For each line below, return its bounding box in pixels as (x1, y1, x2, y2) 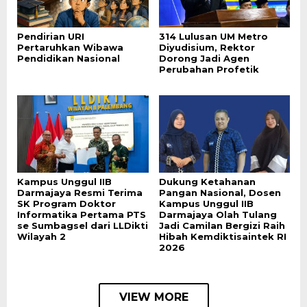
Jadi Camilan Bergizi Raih (158, 220, 285, 232)
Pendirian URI (17, 30, 84, 42)
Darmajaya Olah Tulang (158, 209, 277, 221)
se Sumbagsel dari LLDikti (17, 220, 148, 232)
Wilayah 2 (17, 231, 66, 243)
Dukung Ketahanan (158, 176, 256, 188)
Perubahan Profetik (158, 63, 259, 75)
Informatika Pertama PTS (17, 209, 146, 221)
